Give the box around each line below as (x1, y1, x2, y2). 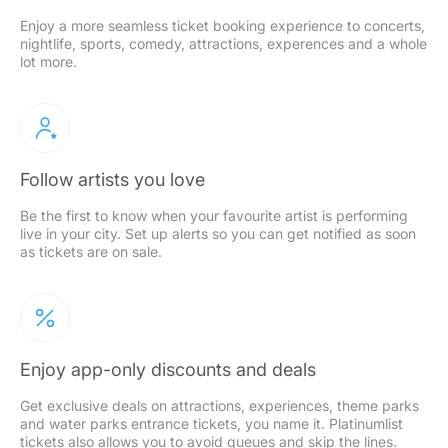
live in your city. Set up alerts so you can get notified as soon (20, 224, 416, 242)
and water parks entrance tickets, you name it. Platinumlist (20, 414, 403, 432)
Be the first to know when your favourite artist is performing (20, 206, 408, 224)
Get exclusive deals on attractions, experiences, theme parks (20, 396, 419, 414)
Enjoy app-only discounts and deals (20, 358, 316, 380)
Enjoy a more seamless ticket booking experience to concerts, (20, 16, 425, 34)
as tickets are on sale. (20, 242, 162, 260)
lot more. (20, 52, 77, 70)
